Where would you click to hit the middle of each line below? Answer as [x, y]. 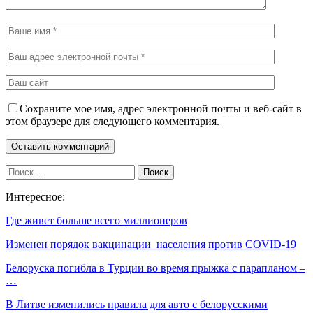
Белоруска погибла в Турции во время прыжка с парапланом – [155, 268]
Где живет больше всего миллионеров [96, 220]
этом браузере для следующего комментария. [112, 121]
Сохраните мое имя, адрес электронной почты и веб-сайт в [161, 108]
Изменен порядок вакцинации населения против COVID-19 [151, 244]
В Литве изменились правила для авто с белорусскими [137, 304]
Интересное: [35, 196]
